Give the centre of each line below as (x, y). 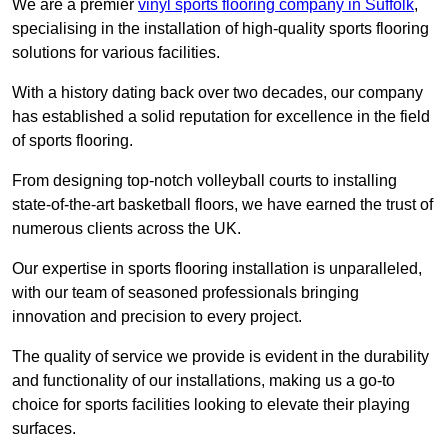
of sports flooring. (72, 141)
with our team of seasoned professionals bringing (185, 293)
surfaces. (44, 429)
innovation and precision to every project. (157, 317)
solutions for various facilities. (116, 53)
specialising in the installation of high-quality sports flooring (220, 29)
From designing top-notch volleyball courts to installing (204, 181)
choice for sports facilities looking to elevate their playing (211, 405)
